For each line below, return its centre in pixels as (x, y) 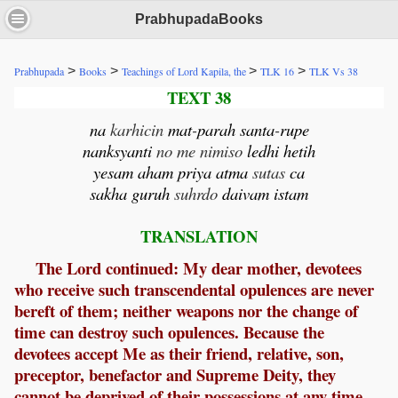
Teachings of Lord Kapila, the (185, 72)
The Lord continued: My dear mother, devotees (199, 268)
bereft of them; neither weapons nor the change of (186, 311)
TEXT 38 (199, 98)
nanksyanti (117, 151)
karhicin (136, 130)
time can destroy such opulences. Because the (169, 332)
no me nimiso (199, 151)
